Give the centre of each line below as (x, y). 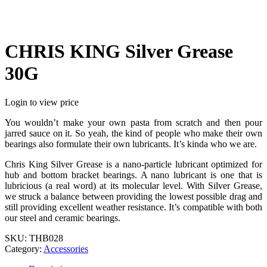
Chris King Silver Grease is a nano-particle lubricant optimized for (133, 164)
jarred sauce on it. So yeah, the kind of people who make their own (133, 133)
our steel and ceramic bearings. (63, 218)
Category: (24, 249)
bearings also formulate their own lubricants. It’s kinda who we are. (131, 144)
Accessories (66, 249)
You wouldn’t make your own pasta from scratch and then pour (133, 123)
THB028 (46, 238)
